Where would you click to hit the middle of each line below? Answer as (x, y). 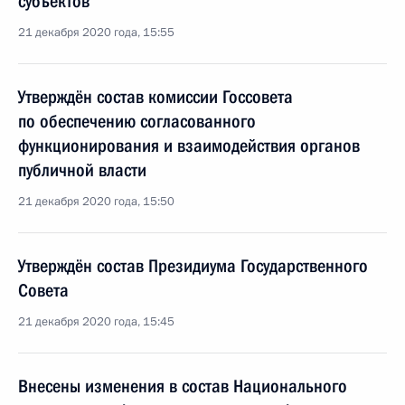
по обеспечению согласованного (137, 121)
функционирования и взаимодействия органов (189, 146)
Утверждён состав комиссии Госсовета (155, 97)
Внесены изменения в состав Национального (183, 386)
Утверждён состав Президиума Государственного (193, 266)
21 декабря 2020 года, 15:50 (96, 202)
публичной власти (82, 170)
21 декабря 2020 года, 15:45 (96, 322)
